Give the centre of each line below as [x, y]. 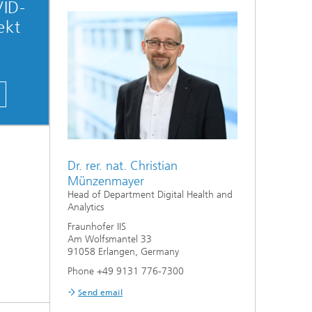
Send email [100, 292]
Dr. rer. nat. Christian [123, 165]
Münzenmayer [106, 181]
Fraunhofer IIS [97, 226]
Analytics [86, 207]
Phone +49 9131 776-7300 [126, 271]
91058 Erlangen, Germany [123, 251]
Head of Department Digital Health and [150, 194]
